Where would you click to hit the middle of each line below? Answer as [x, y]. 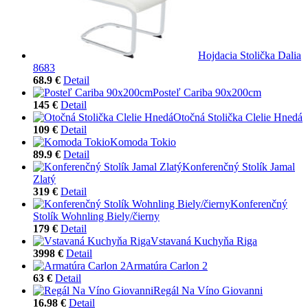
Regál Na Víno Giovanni [208, 290]
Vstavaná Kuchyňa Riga [204, 241]
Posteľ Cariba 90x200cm [207, 92]
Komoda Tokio [143, 142]
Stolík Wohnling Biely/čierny [96, 216]
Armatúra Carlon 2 [167, 265]
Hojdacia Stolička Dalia [250, 55]
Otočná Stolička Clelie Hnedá [238, 117]
